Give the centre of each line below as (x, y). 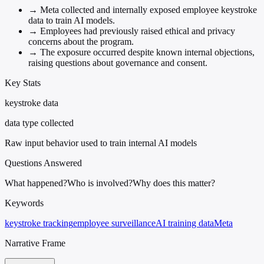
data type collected (39, 123)
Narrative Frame (35, 243)
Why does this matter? (174, 183)
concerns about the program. (81, 41)
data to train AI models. (72, 20)
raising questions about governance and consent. (118, 62)
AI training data (185, 223)
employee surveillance (114, 223)
